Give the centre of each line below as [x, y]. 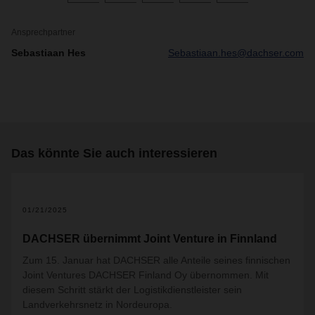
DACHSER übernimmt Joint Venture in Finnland [150, 239]
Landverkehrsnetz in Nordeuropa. [97, 304]
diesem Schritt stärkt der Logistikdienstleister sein [132, 290]
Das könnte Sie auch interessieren [114, 153]
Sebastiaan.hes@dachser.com [236, 53]
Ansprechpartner [43, 32]
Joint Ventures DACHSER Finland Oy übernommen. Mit [146, 275]
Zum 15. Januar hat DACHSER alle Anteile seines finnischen [156, 260]
